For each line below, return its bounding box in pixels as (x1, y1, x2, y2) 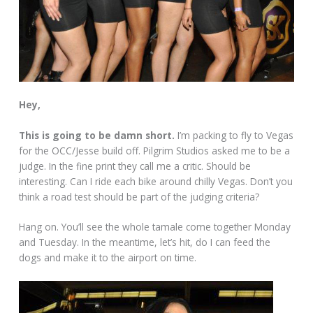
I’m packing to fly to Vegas (175, 128, 294, 142)
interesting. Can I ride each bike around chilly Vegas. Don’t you (19, 174, 293, 188)
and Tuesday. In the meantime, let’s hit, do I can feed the (19, 235, 271, 249)
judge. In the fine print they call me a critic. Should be (19, 159, 252, 173)
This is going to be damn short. (19, 128, 175, 142)
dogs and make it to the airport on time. (19, 251, 197, 265)
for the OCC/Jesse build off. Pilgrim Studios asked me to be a (19, 143, 291, 157)
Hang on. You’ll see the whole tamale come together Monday (19, 220, 291, 234)
